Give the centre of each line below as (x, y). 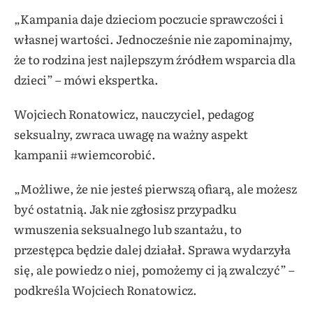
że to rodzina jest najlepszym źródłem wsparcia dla (155, 59)
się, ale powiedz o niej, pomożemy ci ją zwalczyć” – (154, 269)
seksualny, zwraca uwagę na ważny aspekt (131, 133)
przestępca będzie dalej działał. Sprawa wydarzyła (152, 249)
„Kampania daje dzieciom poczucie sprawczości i (149, 18)
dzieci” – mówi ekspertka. (86, 79)
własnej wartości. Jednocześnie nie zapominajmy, (153, 38)
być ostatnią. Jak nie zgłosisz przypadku (125, 208)
